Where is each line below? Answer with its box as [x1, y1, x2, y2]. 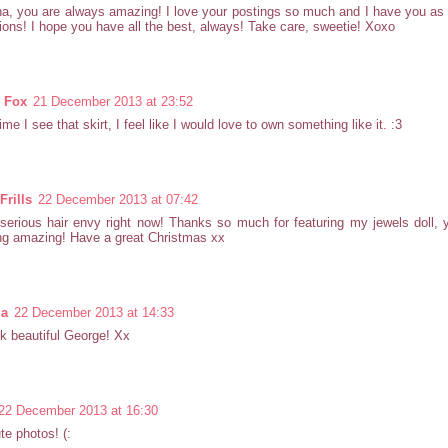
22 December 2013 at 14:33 [14, 304, 174, 320]
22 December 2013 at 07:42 [38, 191, 198, 207]
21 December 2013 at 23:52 [33, 93, 193, 109]
